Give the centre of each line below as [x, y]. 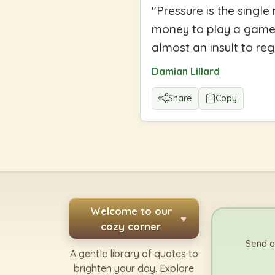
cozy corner [131, 226]
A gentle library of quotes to [134, 254]
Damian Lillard [186, 71]
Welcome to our [131, 211]
